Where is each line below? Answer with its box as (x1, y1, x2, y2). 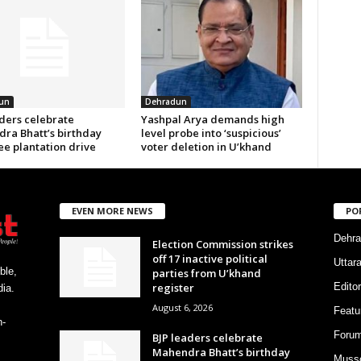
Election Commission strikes (151, 236, 293, 251)
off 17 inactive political (151, 251, 268, 266)
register (151, 280, 194, 295)
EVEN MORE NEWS (71, 204, 153, 217)
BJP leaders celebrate (151, 330, 263, 345)
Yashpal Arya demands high (140, 112, 284, 127)
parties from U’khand (151, 265, 261, 280)
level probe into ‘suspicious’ (140, 126, 281, 140)
